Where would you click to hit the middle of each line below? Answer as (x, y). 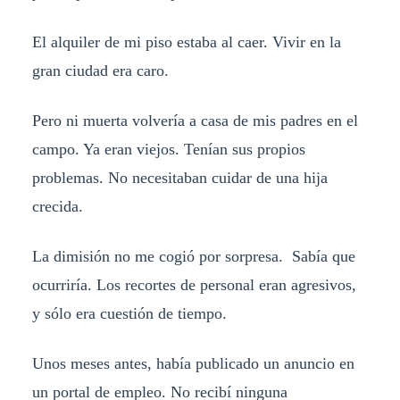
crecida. (57, 207)
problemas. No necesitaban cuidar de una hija (179, 178)
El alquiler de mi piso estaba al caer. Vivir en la (186, 42)
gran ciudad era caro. (100, 71)
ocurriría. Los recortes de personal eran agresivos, (194, 284)
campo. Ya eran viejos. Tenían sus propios (168, 150)
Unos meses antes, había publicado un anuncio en (193, 363)
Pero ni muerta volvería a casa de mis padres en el (195, 121)
